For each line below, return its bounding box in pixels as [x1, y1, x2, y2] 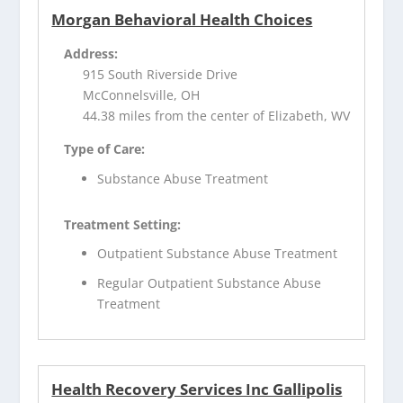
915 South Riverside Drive [83, 65, 238, 83]
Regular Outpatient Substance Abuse [97, 274, 322, 292]
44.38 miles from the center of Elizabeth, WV [83, 106, 351, 124]
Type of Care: [64, 139, 146, 157]
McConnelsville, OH [83, 85, 201, 103]
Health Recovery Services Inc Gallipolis [51, 379, 343, 400]
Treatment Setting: [64, 215, 182, 233]
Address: [64, 44, 119, 62]
